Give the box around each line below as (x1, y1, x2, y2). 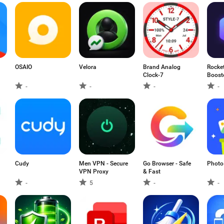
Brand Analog (143, 63, 180, 70)
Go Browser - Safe (143, 160, 191, 167)
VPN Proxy (79, 168, 108, 175)
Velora (79, 63, 96, 70)
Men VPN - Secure (79, 160, 128, 167)
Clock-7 (143, 71, 163, 78)
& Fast (143, 168, 160, 175)
